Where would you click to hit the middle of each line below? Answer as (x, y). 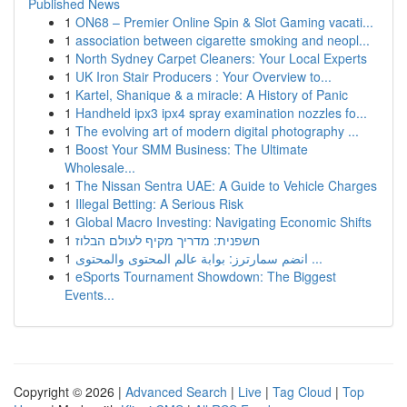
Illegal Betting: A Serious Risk (159, 203)
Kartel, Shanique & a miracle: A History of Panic (212, 94)
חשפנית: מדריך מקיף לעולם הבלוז (168, 240)
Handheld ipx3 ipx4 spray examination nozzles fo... (221, 113)
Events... (89, 294)
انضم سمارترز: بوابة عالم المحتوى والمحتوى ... (315, 258)
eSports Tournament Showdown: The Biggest (206, 276)
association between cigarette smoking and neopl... (223, 40)
